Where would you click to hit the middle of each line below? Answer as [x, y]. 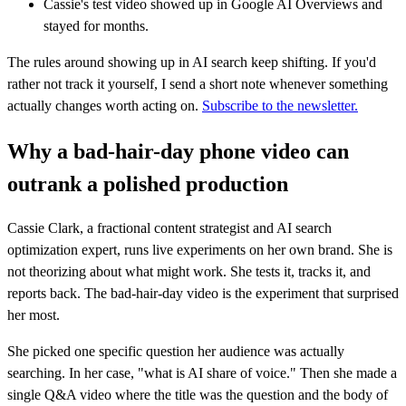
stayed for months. [96, 25]
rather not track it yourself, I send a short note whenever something [198, 83]
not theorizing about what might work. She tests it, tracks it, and [189, 272]
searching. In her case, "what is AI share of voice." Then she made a [202, 373]
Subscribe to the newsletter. [280, 105]
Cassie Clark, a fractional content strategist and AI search [169, 228]
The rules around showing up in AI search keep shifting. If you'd [192, 62]
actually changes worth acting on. [105, 105]
